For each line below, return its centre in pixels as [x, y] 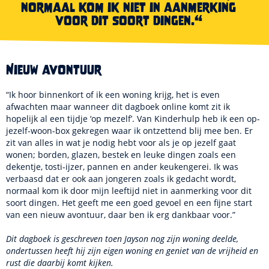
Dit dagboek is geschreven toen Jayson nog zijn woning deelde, [122, 239]
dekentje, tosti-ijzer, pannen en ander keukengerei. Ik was [122, 167]
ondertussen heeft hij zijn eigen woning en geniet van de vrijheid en [132, 251]
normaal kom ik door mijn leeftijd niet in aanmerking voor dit [129, 191]
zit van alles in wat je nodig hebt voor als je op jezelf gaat [121, 143]
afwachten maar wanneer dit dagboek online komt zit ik [118, 107]
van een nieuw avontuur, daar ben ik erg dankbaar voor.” [121, 215]
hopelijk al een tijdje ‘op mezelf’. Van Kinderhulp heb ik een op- [133, 119]
